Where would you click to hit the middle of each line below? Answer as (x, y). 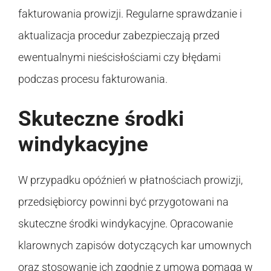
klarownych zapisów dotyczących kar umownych (135, 245)
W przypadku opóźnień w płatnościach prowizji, (130, 180)
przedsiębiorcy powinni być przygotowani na (123, 201)
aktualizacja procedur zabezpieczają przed (119, 35)
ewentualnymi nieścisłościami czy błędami (119, 57)
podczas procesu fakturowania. (93, 79)
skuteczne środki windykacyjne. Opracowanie (126, 223)
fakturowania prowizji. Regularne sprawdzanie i (130, 13)
